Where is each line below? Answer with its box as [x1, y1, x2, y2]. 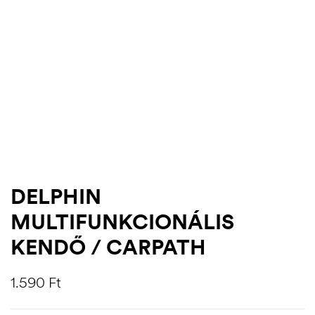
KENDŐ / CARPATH [11, 233, 206, 260]
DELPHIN [11, 182, 101, 210]
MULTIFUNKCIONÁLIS [11, 207, 234, 235]
